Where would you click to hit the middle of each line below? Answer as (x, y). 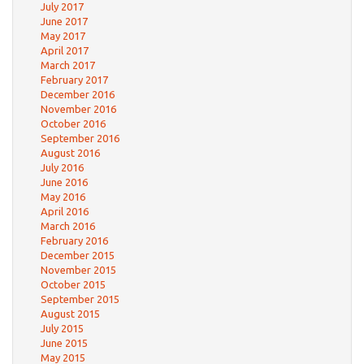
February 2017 (74, 80)
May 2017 (63, 36)
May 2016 (63, 197)
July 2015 (62, 328)
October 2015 (73, 284)
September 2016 (80, 138)
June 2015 (64, 343)
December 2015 (78, 255)
